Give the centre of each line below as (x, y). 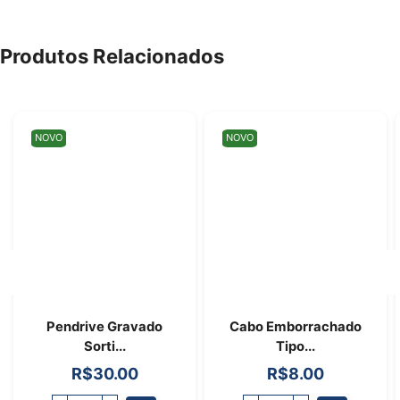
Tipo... (296, 346)
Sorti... (104, 346)
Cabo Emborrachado (296, 326)
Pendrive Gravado (104, 326)
